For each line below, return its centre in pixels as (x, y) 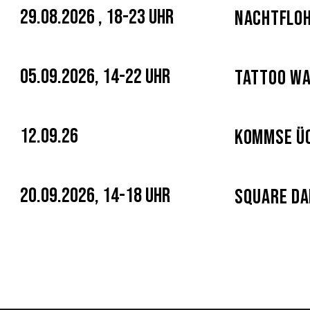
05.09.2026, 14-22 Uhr (95, 77)
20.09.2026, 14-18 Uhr (95, 196)
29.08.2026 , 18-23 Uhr (97, 17)
